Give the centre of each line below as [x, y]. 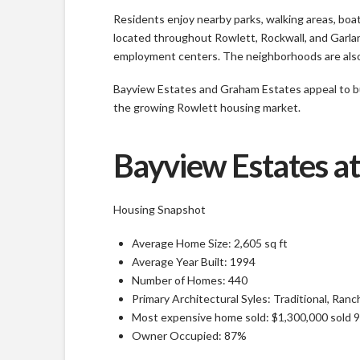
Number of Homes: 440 [189, 280]
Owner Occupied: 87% [189, 335]
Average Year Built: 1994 [193, 261]
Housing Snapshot [159, 210]
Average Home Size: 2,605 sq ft [209, 243]
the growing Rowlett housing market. [207, 107]
